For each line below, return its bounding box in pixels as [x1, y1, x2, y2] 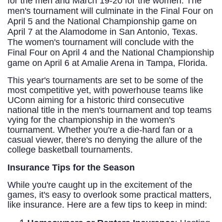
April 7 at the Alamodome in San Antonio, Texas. [7, 27, 198, 37]
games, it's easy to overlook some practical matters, [7, 190, 212, 200]
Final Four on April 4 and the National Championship [7, 48, 214, 58]
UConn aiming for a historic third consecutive [7, 95, 184, 106]
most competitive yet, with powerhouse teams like [7, 85, 203, 96]
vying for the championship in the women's [7, 115, 175, 125]
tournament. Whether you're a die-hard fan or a [7, 125, 193, 135]
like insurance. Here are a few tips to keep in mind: [7, 200, 207, 210]
